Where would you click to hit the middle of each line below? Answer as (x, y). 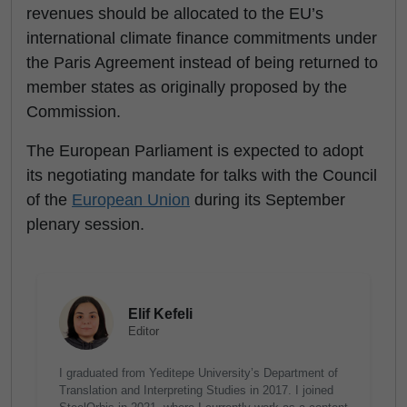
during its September (268, 200)
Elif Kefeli (160, 314)
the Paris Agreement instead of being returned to (202, 63)
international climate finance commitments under (202, 39)
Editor (144, 332)
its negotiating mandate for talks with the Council (202, 176)
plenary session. (85, 225)
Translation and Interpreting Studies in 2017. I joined (196, 391)
